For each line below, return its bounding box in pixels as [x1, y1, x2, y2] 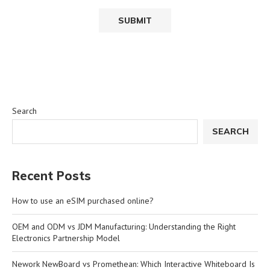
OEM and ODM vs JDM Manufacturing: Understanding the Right [12, 221, 236, 232]
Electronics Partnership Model [12, 232, 120, 243]
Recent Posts [12, 168, 91, 183]
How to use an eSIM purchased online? [12, 195, 154, 206]
